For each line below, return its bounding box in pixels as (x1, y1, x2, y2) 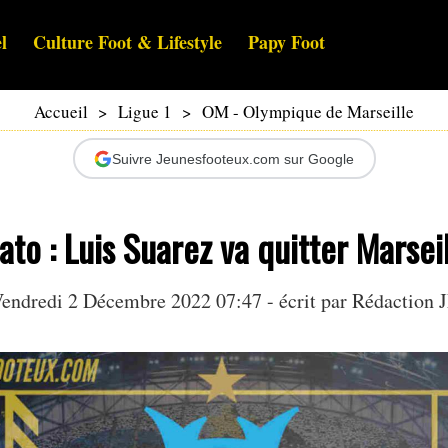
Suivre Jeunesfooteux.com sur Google (112, 150, 354, 167)
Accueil (34, 100, 88, 124)
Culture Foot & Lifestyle (33, 29, 222, 56)
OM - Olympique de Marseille (202, 100, 414, 124)
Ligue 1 (118, 100, 172, 124)
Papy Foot (248, 29, 325, 56)
